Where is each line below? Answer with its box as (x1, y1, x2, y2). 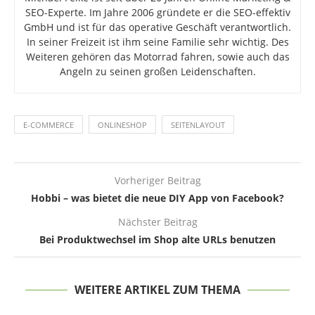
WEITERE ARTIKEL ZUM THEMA (75, 282, 240, 298)
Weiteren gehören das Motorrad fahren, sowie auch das (25, 50, 290, 64)
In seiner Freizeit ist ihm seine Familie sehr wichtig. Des (26, 35, 289, 49)
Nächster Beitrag (117, 215, 198, 229)
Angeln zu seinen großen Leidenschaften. (59, 65, 256, 79)
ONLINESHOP (98, 120, 147, 131)
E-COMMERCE (23, 120, 74, 131)
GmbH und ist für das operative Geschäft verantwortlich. (24, 20, 291, 34)
